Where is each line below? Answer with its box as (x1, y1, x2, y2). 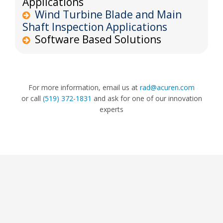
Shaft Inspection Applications (22, 19, 167, 34)
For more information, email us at (28, 82, 140, 92)
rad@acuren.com (140, 82, 195, 92)
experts (100, 104, 123, 114)
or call (21, 93, 43, 103)
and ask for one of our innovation (91, 93, 202, 103)
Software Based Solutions (35, 32, 161, 46)
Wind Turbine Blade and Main (35, 7, 182, 21)
